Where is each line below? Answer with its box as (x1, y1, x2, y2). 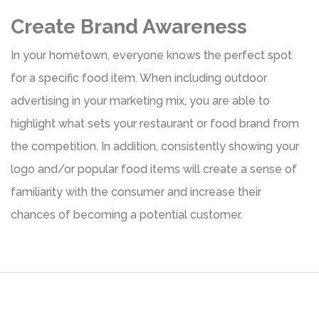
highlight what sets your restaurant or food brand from (11, 116, 299, 130)
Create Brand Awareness (11, 14, 247, 38)
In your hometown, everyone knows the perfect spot (11, 48, 292, 62)
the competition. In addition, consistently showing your (11, 139, 299, 153)
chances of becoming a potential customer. (11, 207, 242, 221)
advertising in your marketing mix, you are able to (11, 93, 270, 108)
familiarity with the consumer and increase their (11, 184, 261, 199)
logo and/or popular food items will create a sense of (11, 162, 297, 176)
